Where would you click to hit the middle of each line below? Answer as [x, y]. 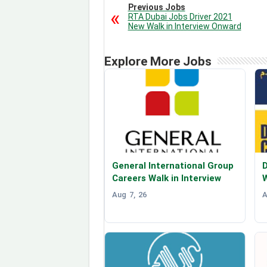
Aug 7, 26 [129, 195]
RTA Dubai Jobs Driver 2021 [180, 17]
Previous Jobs [156, 7]
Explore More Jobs [158, 62]
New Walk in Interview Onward [184, 27]
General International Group [173, 166]
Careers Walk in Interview [166, 178]
